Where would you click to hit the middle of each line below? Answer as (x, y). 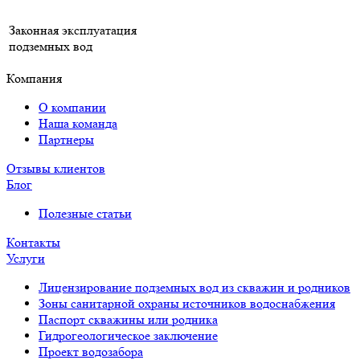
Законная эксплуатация (73, 30)
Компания (34, 78)
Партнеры (66, 139)
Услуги (26, 258)
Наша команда (78, 123)
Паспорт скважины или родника (128, 319)
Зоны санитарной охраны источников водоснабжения (187, 303)
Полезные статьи (85, 213)
